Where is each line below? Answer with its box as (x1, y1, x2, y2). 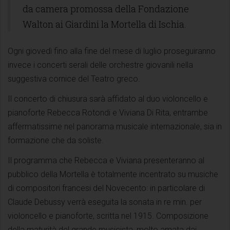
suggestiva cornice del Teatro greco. (8, 73, 140, 84)
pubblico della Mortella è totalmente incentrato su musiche (8, 169, 218, 179)
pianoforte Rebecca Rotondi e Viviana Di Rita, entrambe (8, 107, 208, 118)
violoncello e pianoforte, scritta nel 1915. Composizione (8, 210, 208, 221)
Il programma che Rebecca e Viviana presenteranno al (8, 155, 204, 165)
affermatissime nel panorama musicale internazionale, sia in (8, 121, 222, 131)
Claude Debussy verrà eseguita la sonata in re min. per (8, 197, 202, 207)
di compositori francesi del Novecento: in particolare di (8, 183, 205, 193)
